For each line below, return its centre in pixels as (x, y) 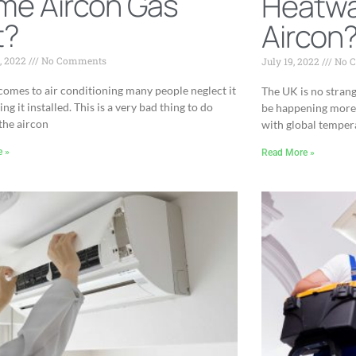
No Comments (73, 60)
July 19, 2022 (291, 61)
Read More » (288, 152)
